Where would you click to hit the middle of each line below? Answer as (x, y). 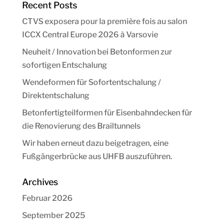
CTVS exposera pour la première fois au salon (104, 22)
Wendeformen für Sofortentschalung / (91, 82)
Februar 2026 (47, 198)
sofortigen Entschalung (64, 65)
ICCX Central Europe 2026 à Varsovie (90, 35)
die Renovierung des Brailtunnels (81, 126)
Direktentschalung (55, 96)
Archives (40, 182)
